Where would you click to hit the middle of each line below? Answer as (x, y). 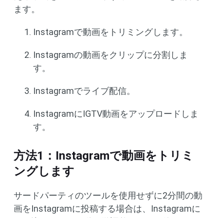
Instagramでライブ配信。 (84, 91)
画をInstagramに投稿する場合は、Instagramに (107, 209)
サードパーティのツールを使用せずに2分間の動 (108, 195)
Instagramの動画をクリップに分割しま (110, 55)
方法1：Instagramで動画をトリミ (104, 156)
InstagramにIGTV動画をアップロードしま (116, 114)
